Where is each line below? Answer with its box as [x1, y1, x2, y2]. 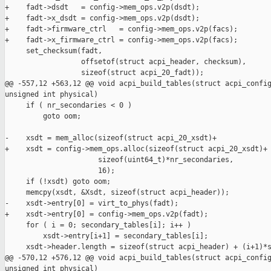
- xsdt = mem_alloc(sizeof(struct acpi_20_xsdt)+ [5, 134, 217, 143]
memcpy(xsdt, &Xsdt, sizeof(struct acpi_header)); [5, 188, 229, 197]
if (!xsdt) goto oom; [5, 177, 111, 186]
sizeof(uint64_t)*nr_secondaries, [5, 155, 233, 165]
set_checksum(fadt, [5, 47, 102, 56]
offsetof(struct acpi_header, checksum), [5, 57, 246, 67]
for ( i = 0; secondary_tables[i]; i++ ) [5, 221, 191, 230]
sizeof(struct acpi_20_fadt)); [5, 68, 204, 77]
